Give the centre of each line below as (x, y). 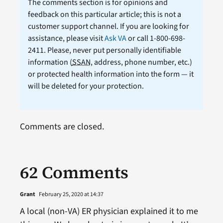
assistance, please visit (66, 38)
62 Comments (74, 172)
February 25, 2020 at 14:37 (70, 194)
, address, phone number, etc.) (141, 62)
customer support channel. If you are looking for (108, 26)
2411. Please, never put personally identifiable (104, 50)
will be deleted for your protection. (86, 86)
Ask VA (115, 38)
